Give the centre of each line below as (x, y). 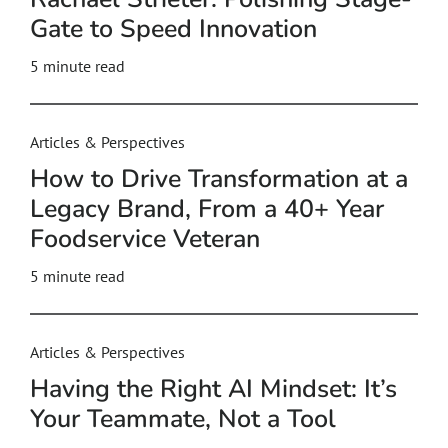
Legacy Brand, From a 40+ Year (207, 209)
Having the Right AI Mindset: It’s (213, 389)
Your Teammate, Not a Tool (183, 419)
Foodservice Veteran (145, 239)
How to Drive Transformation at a (219, 179)
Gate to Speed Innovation (173, 29)
